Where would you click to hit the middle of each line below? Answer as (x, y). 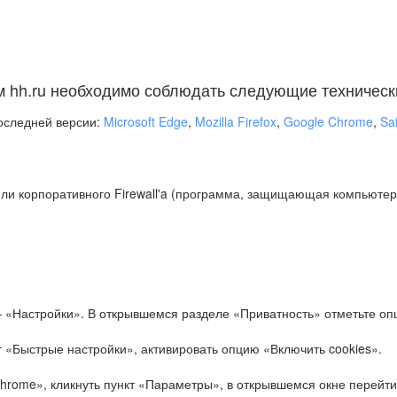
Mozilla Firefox (236, 121)
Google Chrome (328, 121)
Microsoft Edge (146, 121)
